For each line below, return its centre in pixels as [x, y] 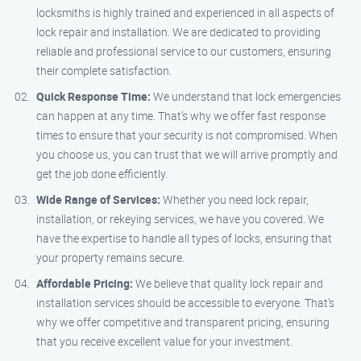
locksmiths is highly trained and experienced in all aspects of [185, 12]
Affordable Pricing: [85, 283]
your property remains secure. [110, 257]
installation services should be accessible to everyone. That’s [185, 303]
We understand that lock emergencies [246, 96]
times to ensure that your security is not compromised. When [187, 135]
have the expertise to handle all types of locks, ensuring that [184, 238]
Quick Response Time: [93, 96]
